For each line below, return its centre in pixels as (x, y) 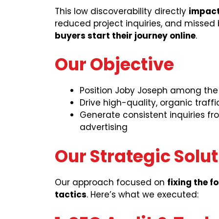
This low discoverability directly (122, 11)
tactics (71, 194)
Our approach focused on (111, 182)
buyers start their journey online (125, 35)
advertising (104, 127)
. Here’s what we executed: (142, 194)
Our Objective (114, 65)
